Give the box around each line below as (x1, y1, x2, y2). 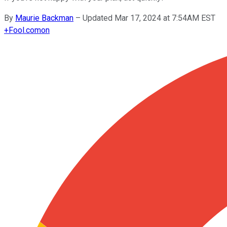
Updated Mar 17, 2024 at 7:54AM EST (83, 13, 215, 23)
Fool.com (9, 25, 41, 35)
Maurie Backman (15, 13, 73, 23)
